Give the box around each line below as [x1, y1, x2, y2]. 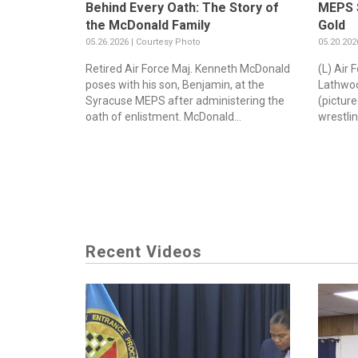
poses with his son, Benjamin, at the [86, 78, 265, 92]
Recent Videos [86, 242, 202, 262]
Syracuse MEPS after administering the [86, 94, 284, 108]
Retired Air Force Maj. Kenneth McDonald [86, 62, 290, 76]
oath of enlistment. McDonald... [86, 110, 241, 124]
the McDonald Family [86, 18, 210, 34]
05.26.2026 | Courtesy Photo [86, 37, 201, 48]
